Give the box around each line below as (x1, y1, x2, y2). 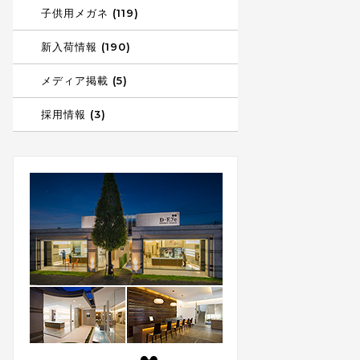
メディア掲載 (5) (41, 74, 129, 87)
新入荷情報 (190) (41, 40, 132, 53)
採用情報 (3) (41, 108, 107, 121)
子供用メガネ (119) (41, 6, 140, 19)
